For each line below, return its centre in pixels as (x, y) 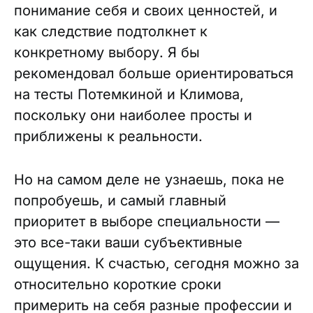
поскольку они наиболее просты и (133, 115)
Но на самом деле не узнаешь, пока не (149, 180)
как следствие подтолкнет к (111, 31)
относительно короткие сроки (118, 284)
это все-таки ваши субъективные (128, 242)
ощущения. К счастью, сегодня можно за (156, 263)
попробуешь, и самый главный (120, 201)
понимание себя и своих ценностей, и (146, 10)
